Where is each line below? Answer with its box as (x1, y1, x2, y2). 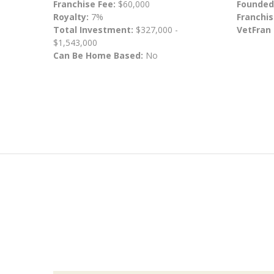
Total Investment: (53, 23, 136, 35)
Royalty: (53, 10, 89, 23)
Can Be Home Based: (53, 49, 143, 61)
